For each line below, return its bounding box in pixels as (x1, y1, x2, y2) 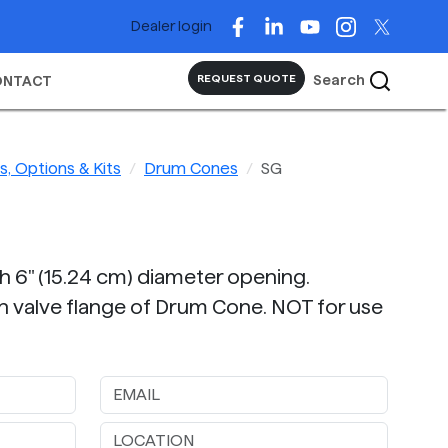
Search (313, 72, 368, 88)
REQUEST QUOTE (197, 72, 296, 85)
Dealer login (131, 18, 212, 34)
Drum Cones (144, 160, 238, 178)
